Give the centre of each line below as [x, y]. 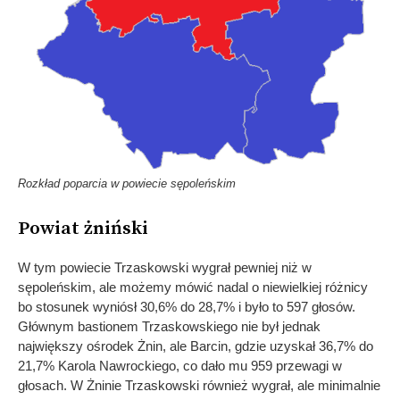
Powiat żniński [83, 228]
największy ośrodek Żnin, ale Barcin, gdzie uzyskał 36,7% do [196, 346]
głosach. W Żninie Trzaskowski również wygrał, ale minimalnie [199, 385]
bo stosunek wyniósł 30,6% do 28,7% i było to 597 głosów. [187, 306]
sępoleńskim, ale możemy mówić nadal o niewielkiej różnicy [193, 287]
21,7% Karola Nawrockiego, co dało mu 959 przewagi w [180, 365]
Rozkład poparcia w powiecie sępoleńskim [127, 183]
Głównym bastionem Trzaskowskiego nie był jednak [169, 326]
